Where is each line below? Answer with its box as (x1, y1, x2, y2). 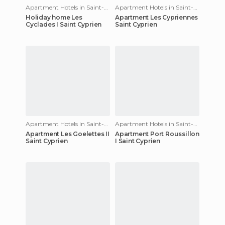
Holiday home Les (26, 13, 82, 21)
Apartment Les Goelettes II (26, 130, 109, 138)
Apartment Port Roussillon (115, 130, 199, 138)
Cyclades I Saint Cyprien (26, 20, 102, 28)
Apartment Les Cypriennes (115, 13, 198, 21)
